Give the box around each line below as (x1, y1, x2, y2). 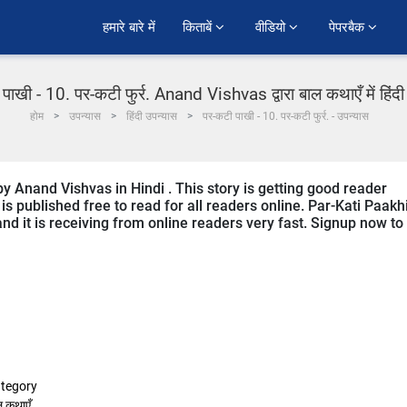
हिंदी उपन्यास (125, 110, 177, 123)
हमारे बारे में (103, 17, 155, 37)
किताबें (183, 17, 215, 37)
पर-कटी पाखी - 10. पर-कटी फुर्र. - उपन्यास (202, 110, 369, 123)
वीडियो (255, 17, 289, 37)
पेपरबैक (329, 17, 368, 37)
